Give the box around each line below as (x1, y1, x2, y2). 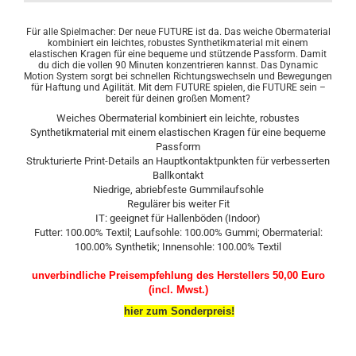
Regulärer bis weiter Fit (126, 198, 230, 210)
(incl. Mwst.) (148, 284, 208, 296)
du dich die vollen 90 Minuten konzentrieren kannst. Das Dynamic (38, 60, 318, 71)
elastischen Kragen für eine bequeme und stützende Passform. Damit (29, 48, 327, 60)
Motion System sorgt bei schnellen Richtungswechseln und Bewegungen (24, 71, 332, 82)
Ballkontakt (153, 169, 203, 181)
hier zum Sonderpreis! (124, 305, 234, 317)
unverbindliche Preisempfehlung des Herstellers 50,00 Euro (31, 269, 325, 281)
